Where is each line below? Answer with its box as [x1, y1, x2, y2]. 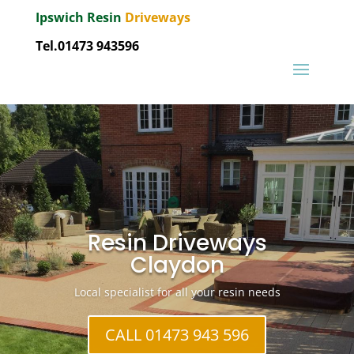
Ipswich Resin [35, 9, 125, 26]
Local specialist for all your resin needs [73, 284, 281, 299]
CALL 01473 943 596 [105, 324, 249, 345]
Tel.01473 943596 [35, 37, 139, 55]
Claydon [130, 250, 224, 281]
